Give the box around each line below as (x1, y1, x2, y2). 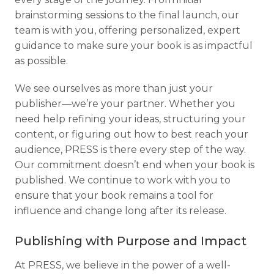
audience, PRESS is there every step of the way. (15, 144, 246, 156)
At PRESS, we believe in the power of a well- (15, 259, 231, 272)
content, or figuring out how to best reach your (15, 128, 248, 141)
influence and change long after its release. (15, 205, 226, 217)
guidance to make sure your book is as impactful (15, 40, 253, 52)
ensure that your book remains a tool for (15, 190, 213, 202)
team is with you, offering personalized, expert (15, 24, 240, 37)
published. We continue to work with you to (15, 174, 231, 187)
